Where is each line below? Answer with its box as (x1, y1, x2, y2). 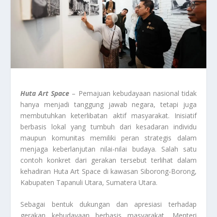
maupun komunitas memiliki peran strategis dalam (20, 133, 197, 143)
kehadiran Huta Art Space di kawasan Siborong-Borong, (20, 167, 197, 176)
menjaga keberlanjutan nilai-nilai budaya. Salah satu (20, 144, 197, 154)
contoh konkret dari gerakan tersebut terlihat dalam (20, 155, 197, 165)
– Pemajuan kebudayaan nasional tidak (69, 89, 197, 98)
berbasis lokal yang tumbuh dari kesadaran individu (20, 122, 197, 132)
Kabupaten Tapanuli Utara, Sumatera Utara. (20, 178, 158, 187)
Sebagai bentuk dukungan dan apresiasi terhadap (20, 200, 197, 209)
